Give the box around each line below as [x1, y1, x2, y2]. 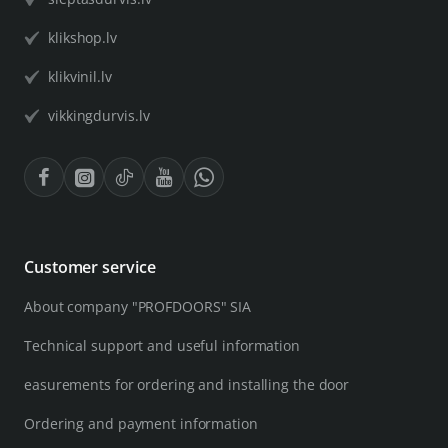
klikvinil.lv [48, 67, 112, 87]
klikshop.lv [48, 28, 117, 48]
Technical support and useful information [24, 336, 300, 356]
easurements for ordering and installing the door [24, 375, 350, 395]
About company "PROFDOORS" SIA [24, 297, 252, 317]
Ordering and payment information [24, 414, 258, 434]
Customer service [24, 256, 156, 279]
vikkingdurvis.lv [48, 106, 150, 126]
